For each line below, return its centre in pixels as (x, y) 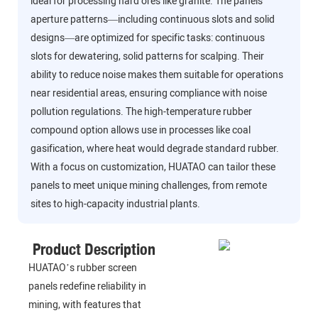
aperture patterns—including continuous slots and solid (152, 20)
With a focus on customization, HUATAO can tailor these (153, 168)
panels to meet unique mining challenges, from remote (148, 186)
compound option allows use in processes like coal (140, 131)
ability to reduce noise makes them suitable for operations (157, 75)
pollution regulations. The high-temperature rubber (141, 112)
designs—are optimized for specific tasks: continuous (147, 38)
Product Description (94, 250)
